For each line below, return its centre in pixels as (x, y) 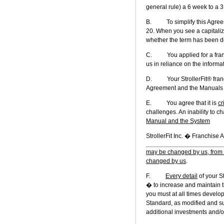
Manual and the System (178, 121)
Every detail (181, 176)
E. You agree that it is (182, 103)
